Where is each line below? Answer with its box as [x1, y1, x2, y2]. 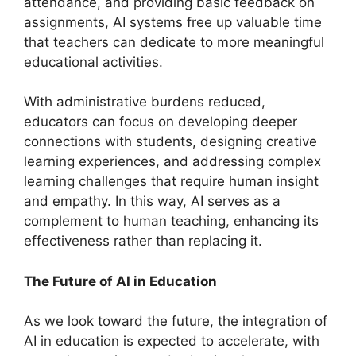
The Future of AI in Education [24, 273, 217, 289]
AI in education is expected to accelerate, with [24, 333, 319, 349]
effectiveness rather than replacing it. [24, 233, 262, 249]
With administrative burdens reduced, [24, 94, 265, 110]
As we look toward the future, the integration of [24, 313, 327, 329]
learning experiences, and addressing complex [24, 153, 321, 169]
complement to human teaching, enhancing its [24, 213, 319, 229]
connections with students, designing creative [24, 133, 317, 149]
